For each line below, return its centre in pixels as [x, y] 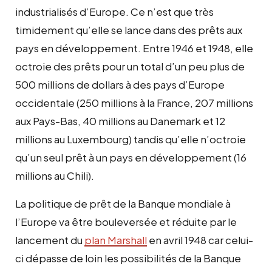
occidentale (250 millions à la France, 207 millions [134, 102]
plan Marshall [116, 240]
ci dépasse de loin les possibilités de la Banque [128, 258]
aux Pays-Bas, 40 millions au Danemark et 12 [120, 121]
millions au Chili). [55, 175]
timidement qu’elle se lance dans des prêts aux [129, 29]
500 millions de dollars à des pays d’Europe [120, 84]
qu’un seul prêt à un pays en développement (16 [131, 157]
